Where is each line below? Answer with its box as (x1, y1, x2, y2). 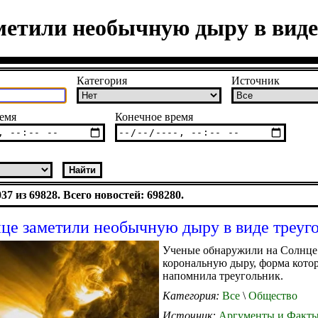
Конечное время (115, 110, 193, 123)
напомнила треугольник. (163, 269, 283, 282)
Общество (246, 289, 297, 302)
